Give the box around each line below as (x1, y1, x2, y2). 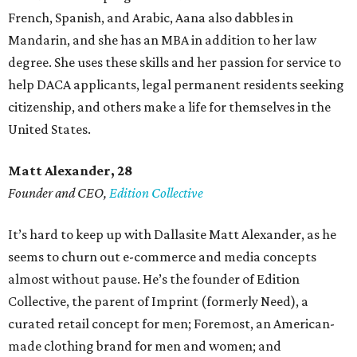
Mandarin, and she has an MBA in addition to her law (8, 32, 316, 49)
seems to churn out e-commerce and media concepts (8, 249, 316, 265)
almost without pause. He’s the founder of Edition (8, 271, 300, 288)
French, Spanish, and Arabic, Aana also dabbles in (8, 10, 293, 26)
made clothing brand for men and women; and (8, 338, 281, 355)
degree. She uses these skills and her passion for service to (8, 54, 341, 71)
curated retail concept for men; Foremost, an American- (8, 316, 335, 332)
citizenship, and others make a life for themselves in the (8, 99, 331, 116)
